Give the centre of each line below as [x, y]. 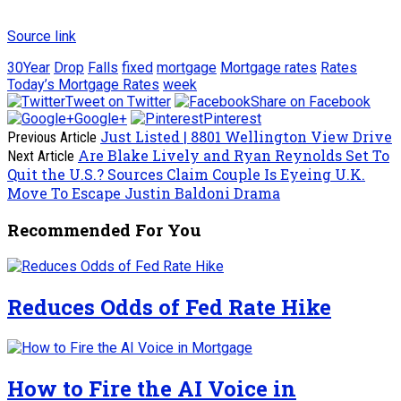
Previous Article [52, 137]
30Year [29, 67]
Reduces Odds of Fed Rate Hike [169, 307]
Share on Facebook [311, 101]
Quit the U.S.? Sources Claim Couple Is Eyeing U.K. [186, 174]
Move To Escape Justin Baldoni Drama [144, 192]
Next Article [41, 156]
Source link [42, 36]
